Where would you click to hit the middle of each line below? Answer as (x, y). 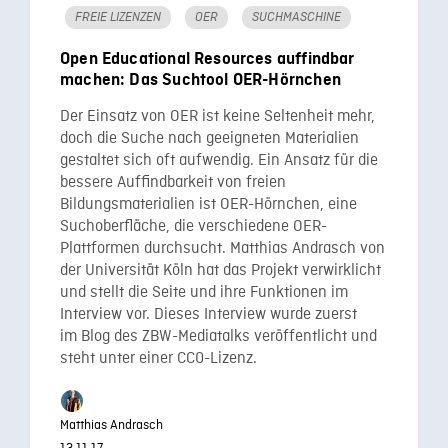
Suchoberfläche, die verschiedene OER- (193, 227)
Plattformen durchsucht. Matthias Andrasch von (222, 249)
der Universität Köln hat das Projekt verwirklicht (220, 271)
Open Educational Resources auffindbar (207, 59)
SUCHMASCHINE (296, 17)
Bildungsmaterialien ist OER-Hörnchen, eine (208, 205)
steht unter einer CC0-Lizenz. (158, 359)
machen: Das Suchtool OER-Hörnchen (200, 80)
